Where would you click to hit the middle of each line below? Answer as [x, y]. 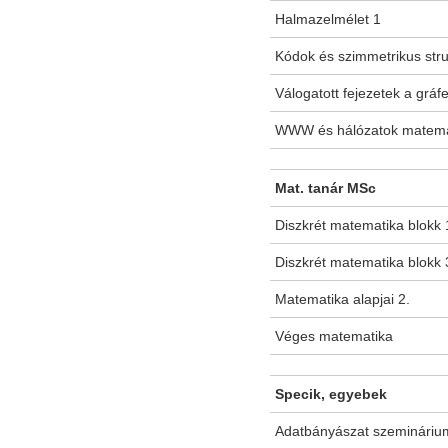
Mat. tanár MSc [325, 188]
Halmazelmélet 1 [328, 19]
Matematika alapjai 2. [342, 299]
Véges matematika [334, 336]
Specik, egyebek [331, 394]
